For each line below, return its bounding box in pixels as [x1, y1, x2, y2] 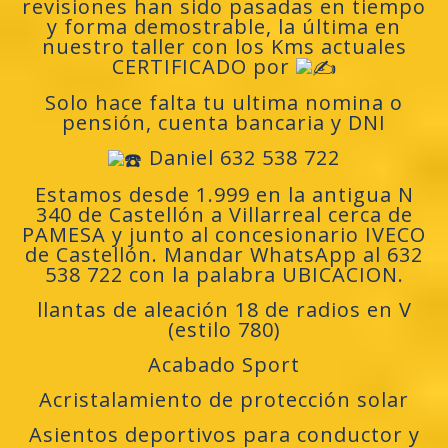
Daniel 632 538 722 [143, 144, 340, 172]
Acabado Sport [148, 351, 300, 379]
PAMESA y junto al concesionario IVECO [22, 221, 426, 249]
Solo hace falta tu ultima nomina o [45, 89, 403, 117]
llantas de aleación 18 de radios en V [36, 296, 412, 324]
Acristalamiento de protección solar [39, 386, 409, 414]
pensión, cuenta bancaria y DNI [62, 109, 386, 137]
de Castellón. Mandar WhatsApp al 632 [25, 241, 423, 269]
